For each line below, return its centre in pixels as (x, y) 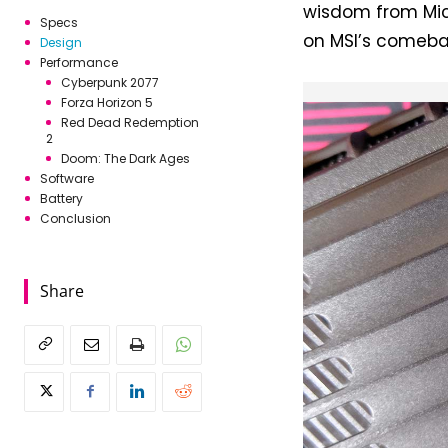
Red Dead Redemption (130, 122)
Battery (62, 198)
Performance (79, 62)
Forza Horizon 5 (107, 102)
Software (67, 178)
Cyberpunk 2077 (110, 82)
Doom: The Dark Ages (126, 158)
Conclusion (76, 218)
